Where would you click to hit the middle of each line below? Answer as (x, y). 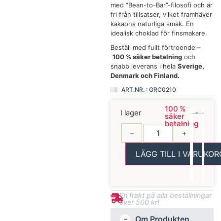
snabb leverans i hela (144, 66)
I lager (131, 113)
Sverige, (191, 66)
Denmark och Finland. (145, 75)
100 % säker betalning (147, 57)
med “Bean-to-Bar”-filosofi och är (162, 5)
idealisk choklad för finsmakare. (159, 33)
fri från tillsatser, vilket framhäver (161, 14)
